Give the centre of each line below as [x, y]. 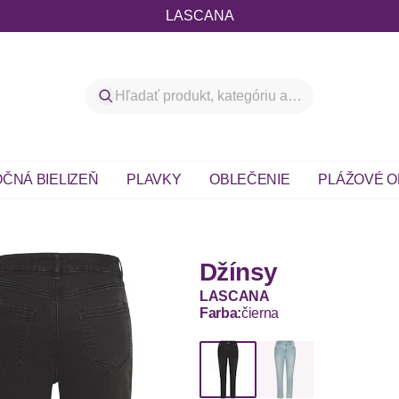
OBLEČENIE [250, 179]
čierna [261, 313]
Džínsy [239, 272]
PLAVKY [154, 179]
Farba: [221, 313]
